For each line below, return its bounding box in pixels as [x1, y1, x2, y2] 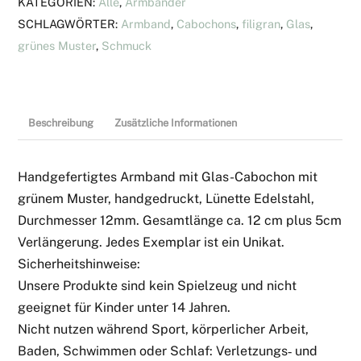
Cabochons [176, 16, 237, 31]
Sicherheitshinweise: [18, 255, 141, 272]
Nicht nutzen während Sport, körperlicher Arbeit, [18, 321, 309, 337]
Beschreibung [28, 116, 94, 129]
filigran [242, 16, 281, 31]
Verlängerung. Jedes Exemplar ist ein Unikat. [18, 234, 285, 250]
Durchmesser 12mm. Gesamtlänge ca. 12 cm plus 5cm [18, 212, 342, 228]
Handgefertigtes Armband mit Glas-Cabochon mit [18, 168, 318, 185]
